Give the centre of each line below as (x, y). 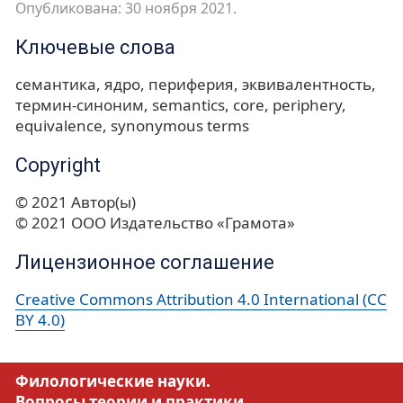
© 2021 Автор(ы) (76, 202)
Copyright (58, 166)
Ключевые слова (95, 48)
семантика (56, 85)
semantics (188, 105)
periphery (307, 105)
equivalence (59, 126)
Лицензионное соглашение (145, 263)
